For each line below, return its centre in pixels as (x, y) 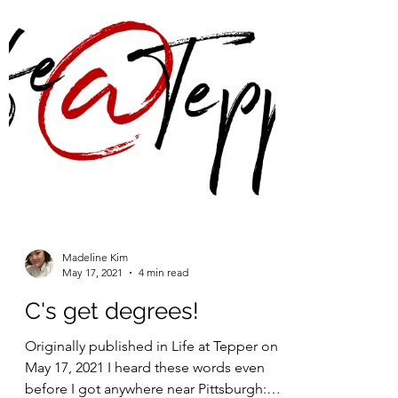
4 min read (163, 379)
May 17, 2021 (92, 379)
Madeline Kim (95, 364)
